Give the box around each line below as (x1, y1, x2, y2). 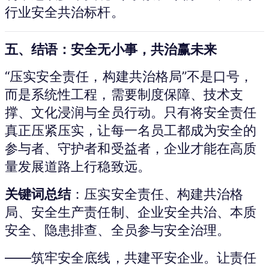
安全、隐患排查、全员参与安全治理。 (5, 222, 231, 238)
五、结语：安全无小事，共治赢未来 (5, 41, 217, 57)
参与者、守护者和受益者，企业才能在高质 (5, 140, 257, 156)
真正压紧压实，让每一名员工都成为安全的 (5, 122, 257, 138)
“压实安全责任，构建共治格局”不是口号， (5, 68, 253, 84)
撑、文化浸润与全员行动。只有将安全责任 (5, 104, 257, 120)
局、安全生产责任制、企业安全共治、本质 (5, 204, 257, 220)
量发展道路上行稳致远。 (5, 158, 151, 174)
